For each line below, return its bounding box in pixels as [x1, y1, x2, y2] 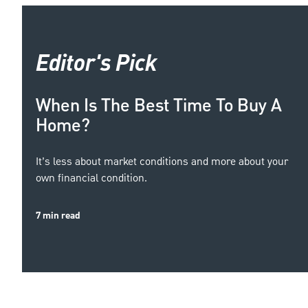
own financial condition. [36, 170, 147, 187]
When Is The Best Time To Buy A [36, 92, 282, 119]
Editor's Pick [36, 47, 157, 82]
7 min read [36, 208, 80, 223]
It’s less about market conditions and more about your [36, 153, 288, 170]
